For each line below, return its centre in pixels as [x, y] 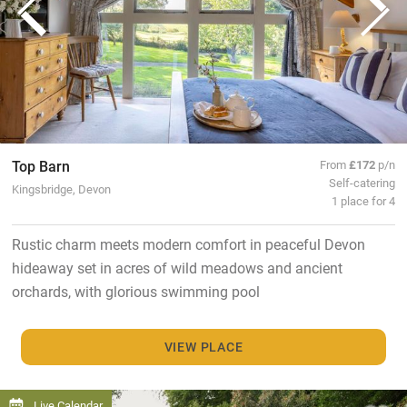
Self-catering [362, 182]
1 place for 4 [364, 200]
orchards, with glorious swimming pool [135, 291]
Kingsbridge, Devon [61, 188]
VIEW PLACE [203, 346]
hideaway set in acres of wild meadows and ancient [177, 267]
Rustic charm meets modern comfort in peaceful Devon [188, 243]
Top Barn [40, 165]
